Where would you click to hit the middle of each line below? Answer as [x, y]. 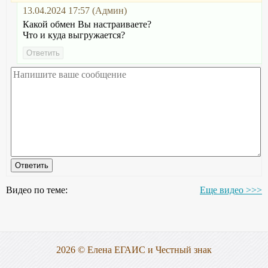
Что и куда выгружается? [74, 35]
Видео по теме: [37, 190]
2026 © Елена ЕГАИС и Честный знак [134, 250]
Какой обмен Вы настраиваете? [87, 24]
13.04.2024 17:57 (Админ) [75, 10]
